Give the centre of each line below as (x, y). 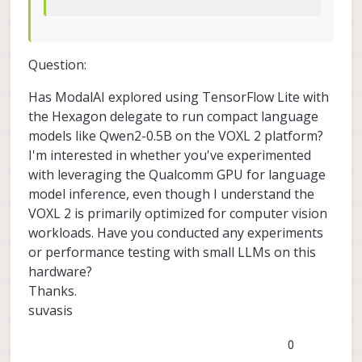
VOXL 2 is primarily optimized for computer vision (178, 213)
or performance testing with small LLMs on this (172, 252)
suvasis (51, 310)
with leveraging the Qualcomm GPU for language (177, 174)
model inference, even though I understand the (171, 194)
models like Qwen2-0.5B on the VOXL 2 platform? (176, 135)
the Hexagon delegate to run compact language (173, 116)
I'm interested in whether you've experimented (170, 155)
